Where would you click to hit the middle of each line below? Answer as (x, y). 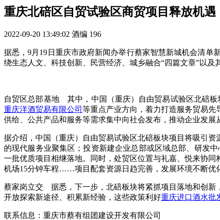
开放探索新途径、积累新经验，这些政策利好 (82, 197)
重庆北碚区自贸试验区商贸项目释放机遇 (110, 12)
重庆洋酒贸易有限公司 (43, 110)
